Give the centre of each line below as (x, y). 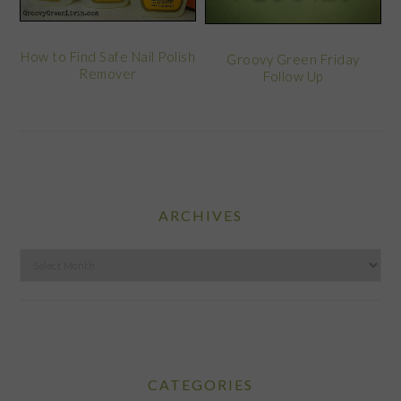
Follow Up (293, 76)
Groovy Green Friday (293, 59)
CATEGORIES (200, 385)
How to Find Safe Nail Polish (108, 57)
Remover (108, 74)
